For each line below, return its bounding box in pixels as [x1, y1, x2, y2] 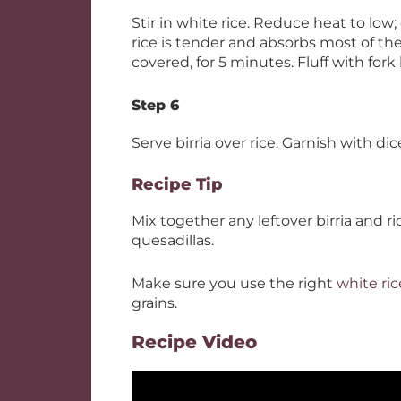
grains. [132, 294, 177, 311]
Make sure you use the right [132, 275, 337, 292]
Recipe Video [132, 331, 257, 353]
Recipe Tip [132, 175, 223, 194]
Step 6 [132, 97, 179, 114]
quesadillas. [132, 232, 214, 249]
